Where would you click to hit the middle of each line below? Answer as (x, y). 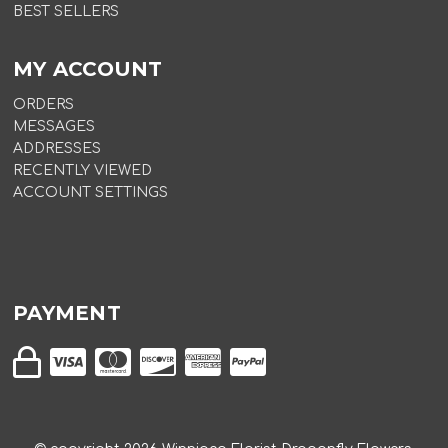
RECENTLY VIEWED (83, 171)
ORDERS (44, 105)
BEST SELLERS (66, 12)
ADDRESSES (57, 149)
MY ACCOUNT (88, 69)
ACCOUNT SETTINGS (91, 193)
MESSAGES (54, 127)
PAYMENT (67, 313)
